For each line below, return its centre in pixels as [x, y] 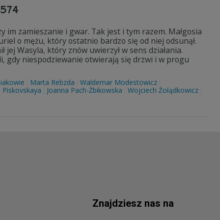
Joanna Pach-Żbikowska [84, 90]
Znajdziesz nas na [133, 203]
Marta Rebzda [52, 82]
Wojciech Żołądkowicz [163, 90]
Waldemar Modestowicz [119, 82]
